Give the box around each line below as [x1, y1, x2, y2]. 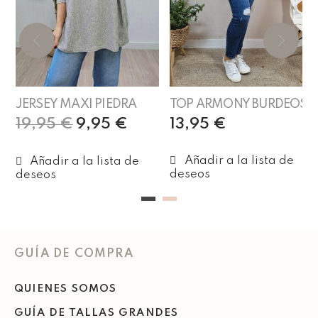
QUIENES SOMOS [14, 283, 117, 295]
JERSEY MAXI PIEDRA [15, 98, 137, 111]
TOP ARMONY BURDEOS [170, 98, 307, 111]
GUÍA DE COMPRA [14, 247, 133, 260]
